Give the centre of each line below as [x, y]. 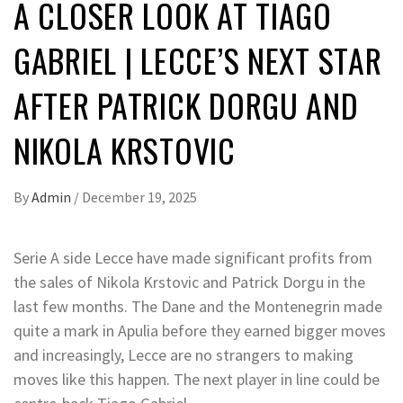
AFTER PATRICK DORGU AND [186, 105]
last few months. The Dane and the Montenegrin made [198, 306]
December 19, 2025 [139, 197]
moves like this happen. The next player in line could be [197, 379]
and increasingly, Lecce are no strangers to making [184, 355]
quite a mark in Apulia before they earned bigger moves [200, 331]
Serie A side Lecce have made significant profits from [193, 258]
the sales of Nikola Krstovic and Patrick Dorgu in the [189, 282]
